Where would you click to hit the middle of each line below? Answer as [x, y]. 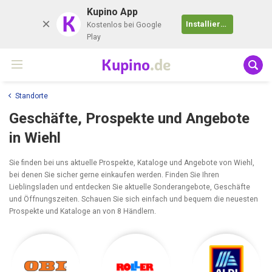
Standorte [32, 96]
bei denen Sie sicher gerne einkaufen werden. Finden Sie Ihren [114, 175]
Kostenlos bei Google [124, 25]
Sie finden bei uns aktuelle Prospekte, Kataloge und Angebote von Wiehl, [132, 162]
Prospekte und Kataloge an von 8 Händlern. [83, 211]
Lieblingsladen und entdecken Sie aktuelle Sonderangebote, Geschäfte [130, 187]
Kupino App [112, 12]
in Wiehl [35, 137]
